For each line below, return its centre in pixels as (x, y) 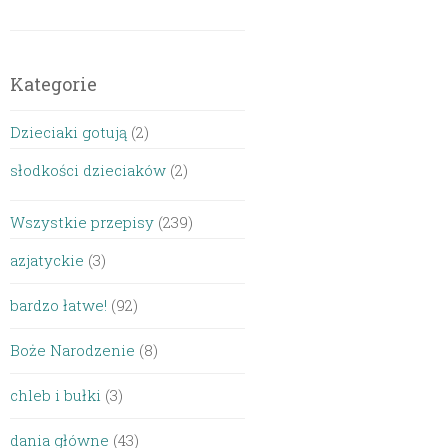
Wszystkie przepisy (82, 222)
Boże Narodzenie (73, 350)
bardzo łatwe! (59, 305)
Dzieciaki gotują (69, 132)
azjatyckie (47, 260)
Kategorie (54, 84)
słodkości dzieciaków (88, 170)
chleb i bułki (56, 395)
